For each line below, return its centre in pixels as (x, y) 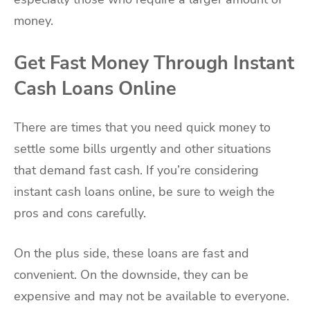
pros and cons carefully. (80, 213)
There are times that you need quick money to (142, 128)
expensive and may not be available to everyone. (152, 297)
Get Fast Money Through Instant (154, 63)
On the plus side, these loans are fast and (131, 254)
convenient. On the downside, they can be (131, 275)
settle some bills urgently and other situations (143, 149)
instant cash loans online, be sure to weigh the (144, 192)
